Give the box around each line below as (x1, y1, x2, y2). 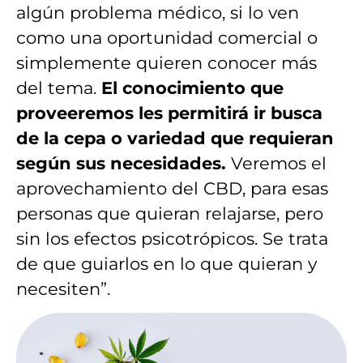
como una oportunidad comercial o (16, 27, 318, 48)
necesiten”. (16, 278, 110, 299)
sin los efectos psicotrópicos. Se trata (16, 228, 328, 249)
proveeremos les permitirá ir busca (16, 102, 322, 123)
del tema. (16, 77, 101, 98)
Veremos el (226, 152, 327, 173)
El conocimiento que (101, 77, 284, 98)
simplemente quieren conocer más (16, 52, 317, 73)
